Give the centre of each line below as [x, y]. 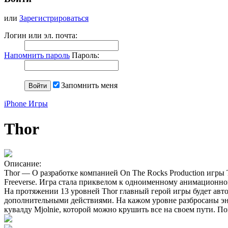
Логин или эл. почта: [41, 36]
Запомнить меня [89, 85]
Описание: [23, 164]
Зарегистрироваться [54, 18]
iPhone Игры [26, 104]
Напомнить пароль [37, 55]
